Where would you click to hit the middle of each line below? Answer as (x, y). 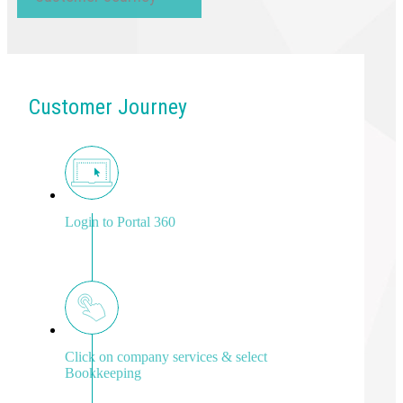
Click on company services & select (166, 356)
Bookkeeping (103, 372)
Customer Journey (108, 107)
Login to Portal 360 (120, 221)
